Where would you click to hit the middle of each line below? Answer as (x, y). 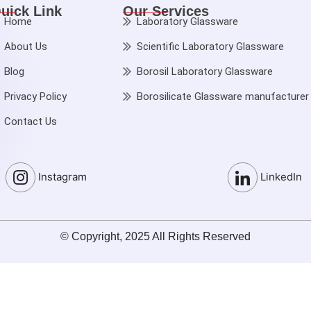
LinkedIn (280, 176)
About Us (25, 47)
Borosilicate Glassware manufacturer (222, 96)
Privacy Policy (35, 96)
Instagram (61, 176)
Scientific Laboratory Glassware (210, 47)
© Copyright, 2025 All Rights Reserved (155, 236)
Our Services (166, 11)
